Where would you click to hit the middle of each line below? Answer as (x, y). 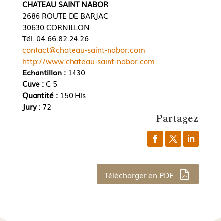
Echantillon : (44, 72)
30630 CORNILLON (56, 27)
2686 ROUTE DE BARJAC (65, 16)
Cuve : (34, 84)
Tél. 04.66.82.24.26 (55, 38)
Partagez (178, 119)
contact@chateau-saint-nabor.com (83, 50)
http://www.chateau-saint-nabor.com (88, 61)
